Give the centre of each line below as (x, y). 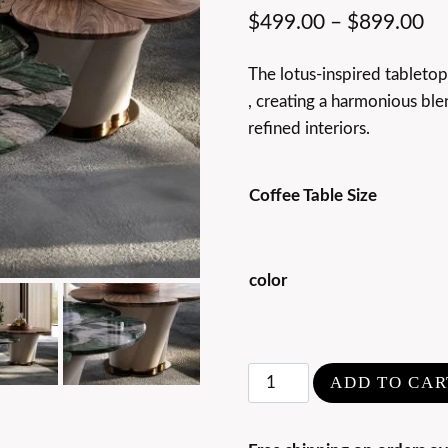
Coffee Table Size (312, 196)
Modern (276, 376)
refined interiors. (308, 129)
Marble (273, 430)
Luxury (271, 403)
